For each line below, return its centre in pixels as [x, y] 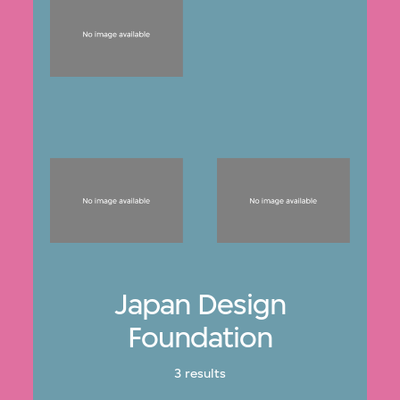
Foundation [200, 337]
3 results [200, 374]
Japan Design [200, 304]
